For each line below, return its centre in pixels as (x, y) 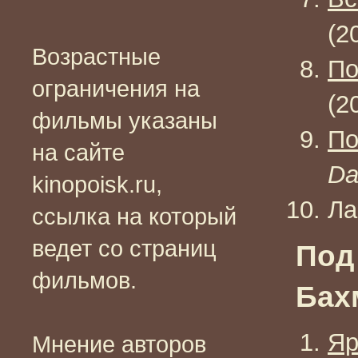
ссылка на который (134, 216)
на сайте (78, 152)
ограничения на (116, 88)
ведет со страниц (124, 248)
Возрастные (96, 56)
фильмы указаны (125, 120)
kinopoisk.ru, (97, 184)
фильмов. (84, 280)
